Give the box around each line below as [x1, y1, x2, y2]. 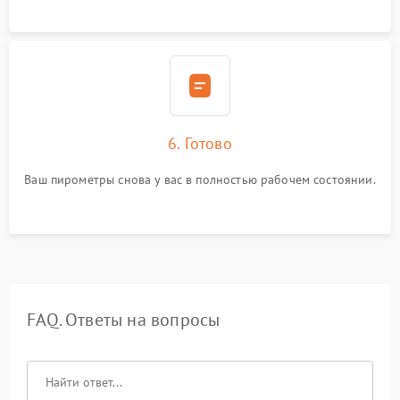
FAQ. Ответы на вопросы [27, 308, 221, 331]
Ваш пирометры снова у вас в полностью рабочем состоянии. [24, 171, 376, 187]
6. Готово [168, 133, 232, 154]
